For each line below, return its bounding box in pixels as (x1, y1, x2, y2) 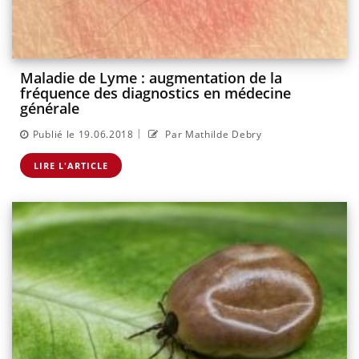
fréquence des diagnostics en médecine (20, 83, 291, 103)
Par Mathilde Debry (162, 127, 262, 141)
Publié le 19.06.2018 (32, 127, 134, 141)
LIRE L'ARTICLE (34, 159, 108, 171)
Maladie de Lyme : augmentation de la (20, 68, 282, 88)
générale (20, 99, 79, 119)
